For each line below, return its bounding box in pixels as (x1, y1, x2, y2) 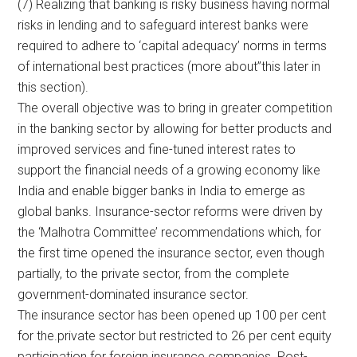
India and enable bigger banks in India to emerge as (18, 182, 306, 198)
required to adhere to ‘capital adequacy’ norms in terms (18, 37, 328, 53)
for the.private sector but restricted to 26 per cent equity (18, 328, 332, 343)
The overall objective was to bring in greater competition (18, 100, 333, 116)
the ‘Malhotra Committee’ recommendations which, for (18, 224, 322, 240)
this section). (18, 79, 89, 95)
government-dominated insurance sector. (18, 286, 249, 302)
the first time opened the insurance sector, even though (18, 245, 325, 261)
